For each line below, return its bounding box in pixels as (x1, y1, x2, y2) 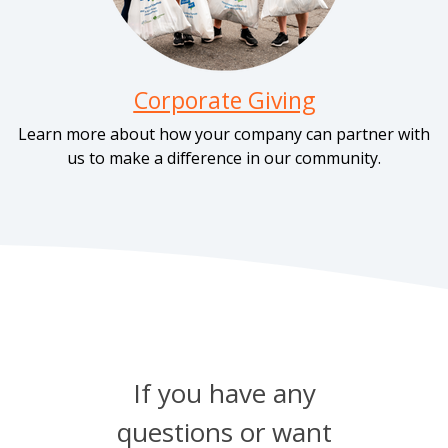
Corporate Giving (133, 84, 315, 116)
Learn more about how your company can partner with (18, 123, 430, 145)
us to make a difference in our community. (67, 147, 381, 169)
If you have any (132, 375, 316, 411)
